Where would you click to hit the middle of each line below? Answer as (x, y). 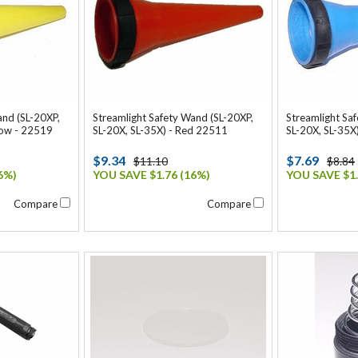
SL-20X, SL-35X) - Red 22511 (160, 130)
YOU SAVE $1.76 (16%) (151, 175)
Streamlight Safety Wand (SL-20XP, (173, 117)
